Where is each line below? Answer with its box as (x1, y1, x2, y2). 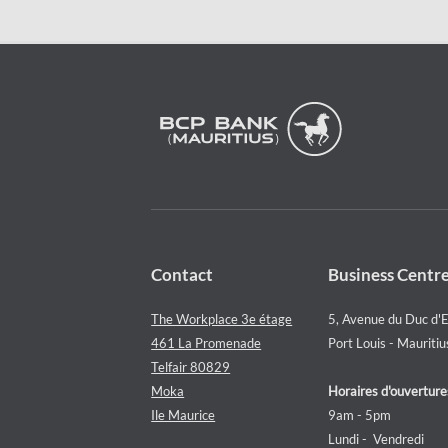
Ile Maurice (151, 407, 216, 423)
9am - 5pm (327, 407, 391, 423)
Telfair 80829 (151, 359, 231, 375)
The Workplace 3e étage (151, 311, 293, 327)
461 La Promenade (151, 335, 262, 351)
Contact (151, 264, 214, 285)
